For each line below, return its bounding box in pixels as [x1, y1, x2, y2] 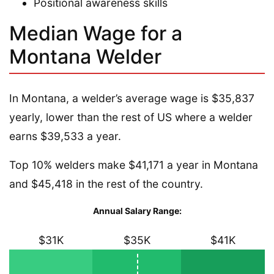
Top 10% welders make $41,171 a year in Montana [9, 158, 258, 171]
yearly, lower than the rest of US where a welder [9, 111, 253, 124]
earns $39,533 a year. [9, 130, 121, 143]
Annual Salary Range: [92, 206, 182, 216]
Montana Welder [9, 45, 161, 68]
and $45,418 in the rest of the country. [9, 177, 206, 190]
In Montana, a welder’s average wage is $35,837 [9, 92, 254, 105]
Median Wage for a [9, 21, 182, 45]
